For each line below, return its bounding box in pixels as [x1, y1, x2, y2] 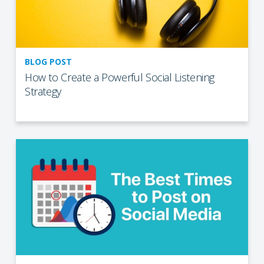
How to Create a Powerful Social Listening [24, 70, 215, 84]
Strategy [24, 84, 61, 98]
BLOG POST [24, 55, 72, 67]
